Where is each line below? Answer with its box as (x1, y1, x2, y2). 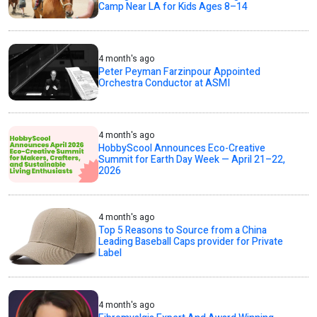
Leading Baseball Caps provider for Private (98, 234, 284, 250)
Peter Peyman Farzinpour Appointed (98, 64, 261, 80)
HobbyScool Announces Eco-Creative (98, 141, 266, 156)
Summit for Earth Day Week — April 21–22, (98, 152, 286, 168)
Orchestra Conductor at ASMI (98, 76, 231, 91)
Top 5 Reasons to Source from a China (98, 223, 267, 238)
